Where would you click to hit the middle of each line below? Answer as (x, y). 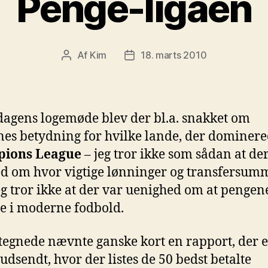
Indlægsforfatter (102, 56)
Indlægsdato (156, 56)
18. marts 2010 (174, 55)
